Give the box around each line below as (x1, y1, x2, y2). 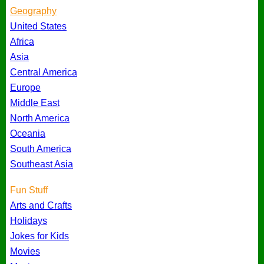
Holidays (10, 216, 47, 226)
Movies (10, 246, 40, 257)
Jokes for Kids (10, 231, 69, 242)
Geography (10, 6, 57, 16)
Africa (10, 37, 34, 47)
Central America (10, 67, 77, 78)
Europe (10, 82, 41, 93)
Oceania (10, 128, 45, 139)
